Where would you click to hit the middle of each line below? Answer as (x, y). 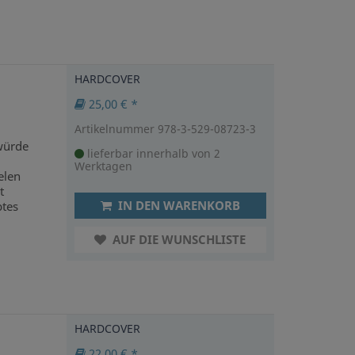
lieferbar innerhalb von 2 (152, 153)
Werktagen (103, 166)
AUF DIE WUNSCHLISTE (178, 239)
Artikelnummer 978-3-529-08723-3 (165, 128)
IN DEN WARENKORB (177, 205)
